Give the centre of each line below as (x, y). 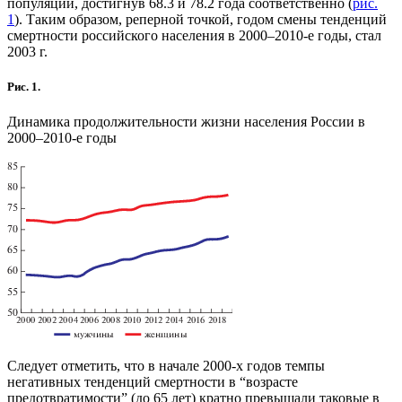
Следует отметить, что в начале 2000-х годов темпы (166, 366)
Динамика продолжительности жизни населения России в (186, 122)
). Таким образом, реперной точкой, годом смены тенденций (201, 19)
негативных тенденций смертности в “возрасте (153, 382)
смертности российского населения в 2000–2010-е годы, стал (194, 35)
